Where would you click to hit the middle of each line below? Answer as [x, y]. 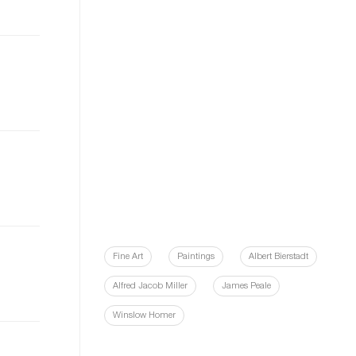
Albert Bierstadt [279, 257]
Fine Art [128, 257]
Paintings [196, 257]
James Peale [246, 286]
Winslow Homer [144, 316]
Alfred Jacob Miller [150, 286]
